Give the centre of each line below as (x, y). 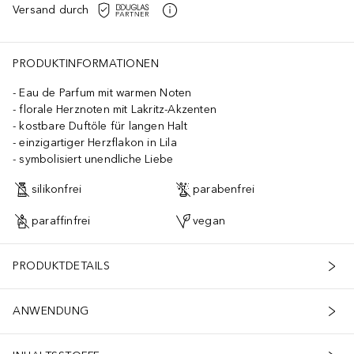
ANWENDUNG (51, 311)
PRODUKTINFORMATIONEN (86, 63)
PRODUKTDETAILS (61, 266)
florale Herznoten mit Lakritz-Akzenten (118, 109)
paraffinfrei (61, 221)
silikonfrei (57, 190)
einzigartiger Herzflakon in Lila (98, 142)
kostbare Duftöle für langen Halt (103, 126)
